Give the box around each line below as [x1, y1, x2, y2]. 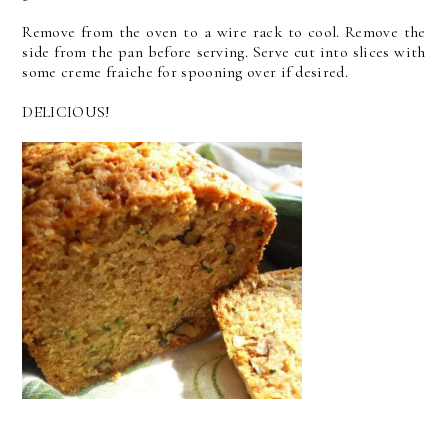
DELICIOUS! [22, 102, 111, 122]
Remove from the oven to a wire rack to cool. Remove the [22, 22, 426, 42]
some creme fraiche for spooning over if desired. [22, 62, 348, 82]
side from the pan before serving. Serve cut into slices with [22, 42, 426, 62]
